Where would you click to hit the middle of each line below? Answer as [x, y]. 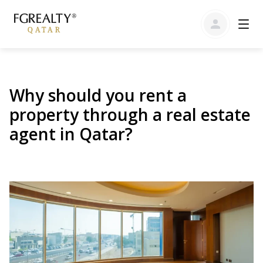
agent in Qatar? [71, 134]
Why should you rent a [98, 95]
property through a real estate [130, 114]
